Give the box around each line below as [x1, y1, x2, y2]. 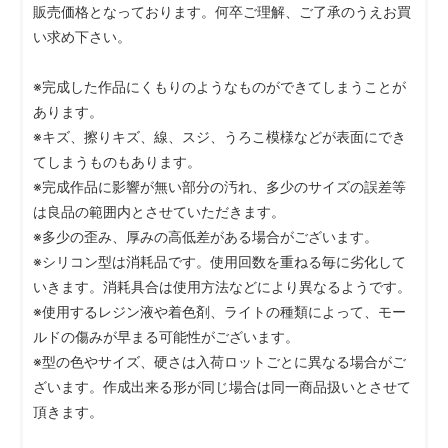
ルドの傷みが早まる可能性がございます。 [33, 327, 299, 345]
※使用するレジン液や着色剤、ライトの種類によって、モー [33, 302, 406, 320]
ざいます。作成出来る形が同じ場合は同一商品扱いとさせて [33, 377, 411, 395]
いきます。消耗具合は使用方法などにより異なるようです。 [33, 277, 411, 295]
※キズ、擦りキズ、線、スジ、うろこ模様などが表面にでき [33, 127, 406, 145]
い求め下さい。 [33, 27, 131, 45]
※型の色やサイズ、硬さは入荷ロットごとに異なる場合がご [33, 352, 406, 370]
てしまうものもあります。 [33, 152, 201, 170]
